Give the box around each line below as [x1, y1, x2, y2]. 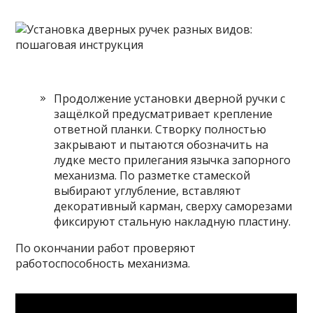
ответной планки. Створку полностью [54, 122, 267, 137]
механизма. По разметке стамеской [54, 168, 251, 183]
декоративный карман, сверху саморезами [54, 198, 293, 214]
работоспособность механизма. [15, 256, 191, 271]
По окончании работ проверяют [15, 240, 196, 256]
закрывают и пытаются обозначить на [54, 137, 269, 152]
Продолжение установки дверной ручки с [54, 91, 286, 106]
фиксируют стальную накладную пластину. [54, 214, 291, 229]
